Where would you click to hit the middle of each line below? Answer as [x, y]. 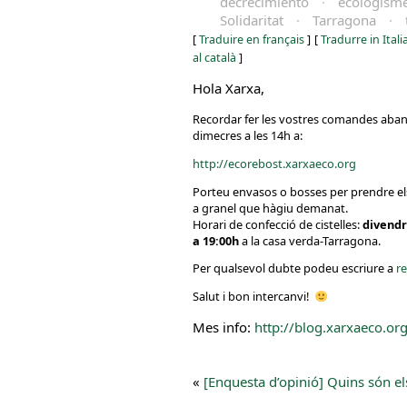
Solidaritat [252, 20]
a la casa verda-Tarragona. [311, 240]
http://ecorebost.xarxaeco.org [274, 163]
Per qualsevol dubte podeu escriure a [294, 268]
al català [214, 58]
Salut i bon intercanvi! [253, 297]
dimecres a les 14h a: [248, 135]
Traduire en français [252, 40]
